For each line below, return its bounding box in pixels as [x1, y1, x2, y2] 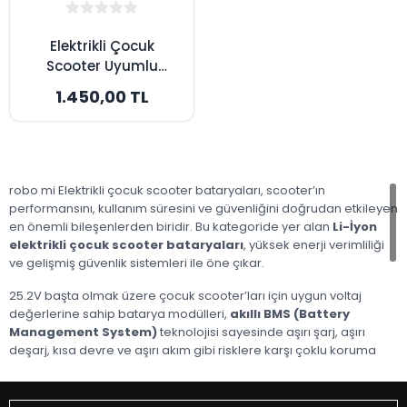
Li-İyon [333, 217, 377, 235]
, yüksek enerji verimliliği [243, 235, 384, 253]
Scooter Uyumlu [45, 55, 158, 75]
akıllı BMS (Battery [230, 304, 350, 323]
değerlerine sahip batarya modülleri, [9, 304, 230, 323]
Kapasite [70, 115, 134, 135]
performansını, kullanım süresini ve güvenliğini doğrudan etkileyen [9, 199, 398, 217]
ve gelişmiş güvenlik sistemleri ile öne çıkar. [9, 253, 264, 272]
